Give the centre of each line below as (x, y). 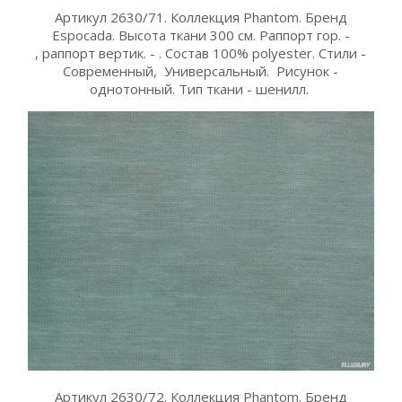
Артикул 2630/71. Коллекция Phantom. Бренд (201, 17)
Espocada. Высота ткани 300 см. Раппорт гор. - (201, 35)
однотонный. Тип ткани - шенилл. (201, 89)
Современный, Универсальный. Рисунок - (201, 71)
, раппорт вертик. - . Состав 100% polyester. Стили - (201, 53)
